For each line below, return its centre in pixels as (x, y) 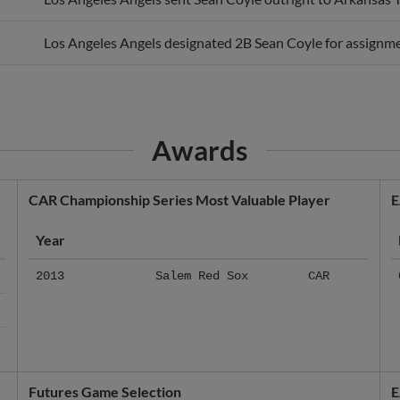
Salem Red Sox (201, 276)
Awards (200, 150)
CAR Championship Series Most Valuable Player (179, 200)
